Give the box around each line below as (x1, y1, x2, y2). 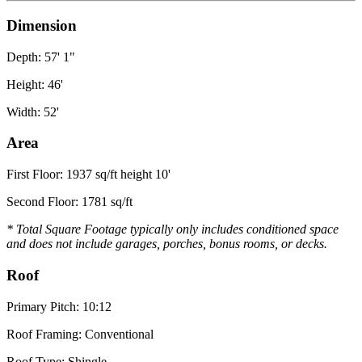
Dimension (6, 16, 77, 34)
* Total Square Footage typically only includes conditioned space (6, 222, 339, 237)
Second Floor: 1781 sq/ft (6, 195, 133, 209)
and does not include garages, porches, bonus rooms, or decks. (6, 237, 327, 251)
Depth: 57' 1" (6, 49, 75, 64)
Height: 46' (6, 77, 63, 91)
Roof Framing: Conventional (6, 326, 154, 341)
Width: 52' (6, 104, 59, 119)
